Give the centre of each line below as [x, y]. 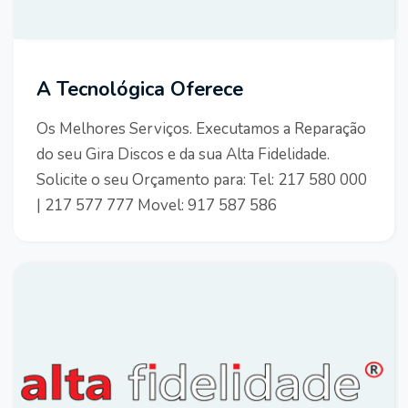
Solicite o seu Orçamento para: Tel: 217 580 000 [202, 180]
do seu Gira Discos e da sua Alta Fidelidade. [183, 155]
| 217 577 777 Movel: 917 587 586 [157, 206]
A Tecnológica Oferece [140, 90]
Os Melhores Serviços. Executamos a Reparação [201, 129]
